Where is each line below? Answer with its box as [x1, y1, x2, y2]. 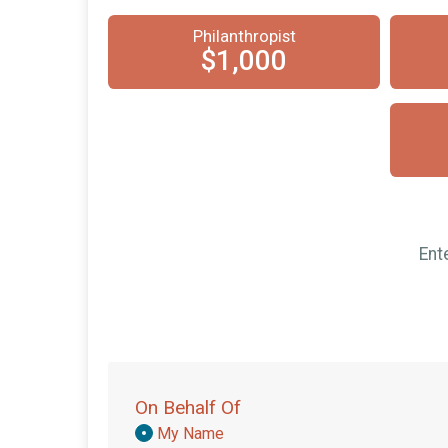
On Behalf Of [135, 396, 241, 420]
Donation [134, 423, 202, 444]
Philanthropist [192, 25, 296, 46]
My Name [157, 424, 224, 444]
